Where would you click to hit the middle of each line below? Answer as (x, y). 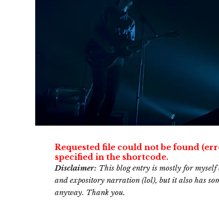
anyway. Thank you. (90, 193)
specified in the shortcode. (111, 157)
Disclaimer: (76, 168)
